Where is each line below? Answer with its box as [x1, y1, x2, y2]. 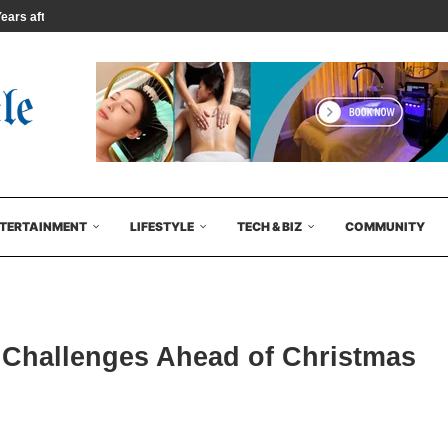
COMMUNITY [345, 219, 425, 234]
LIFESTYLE [130, 219, 194, 234]
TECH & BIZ [237, 219, 302, 234]
